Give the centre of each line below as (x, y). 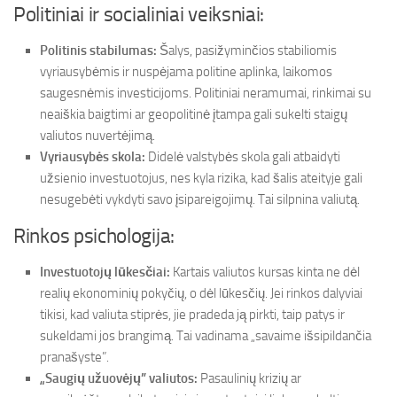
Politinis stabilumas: (98, 51)
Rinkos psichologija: (94, 236)
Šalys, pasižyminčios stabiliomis (247, 51)
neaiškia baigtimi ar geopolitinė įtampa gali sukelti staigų (194, 114)
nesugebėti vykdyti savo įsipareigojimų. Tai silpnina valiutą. (200, 199)
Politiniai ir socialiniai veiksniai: (139, 15)
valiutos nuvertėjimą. (97, 136)
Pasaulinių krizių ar (249, 378)
